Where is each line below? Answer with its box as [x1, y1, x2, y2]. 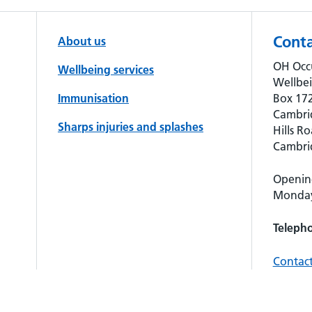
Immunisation [58, 91, 129, 105]
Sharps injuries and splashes [58, 119, 203, 134]
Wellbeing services [58, 62, 154, 77]
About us [58, 33, 106, 48]
